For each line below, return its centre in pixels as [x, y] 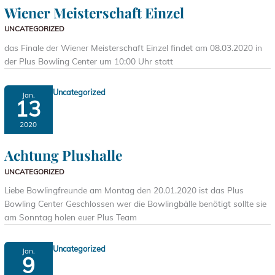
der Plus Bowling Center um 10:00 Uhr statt [96, 61]
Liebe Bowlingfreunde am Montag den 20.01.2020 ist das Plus [124, 190]
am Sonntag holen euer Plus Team [71, 217]
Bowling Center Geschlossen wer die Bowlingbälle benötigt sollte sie [136, 204]
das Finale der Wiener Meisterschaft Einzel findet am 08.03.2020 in [134, 48]
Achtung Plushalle [64, 155]
